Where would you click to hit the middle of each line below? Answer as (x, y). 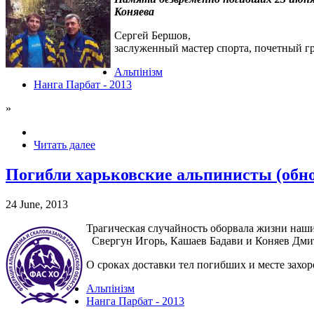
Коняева (134, 12)
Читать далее (64, 145)
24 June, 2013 (37, 204)
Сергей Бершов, (152, 36)
